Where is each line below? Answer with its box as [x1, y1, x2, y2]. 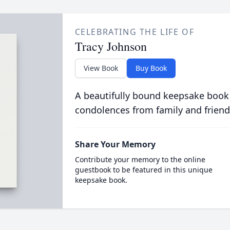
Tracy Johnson [74, 38, 147, 54]
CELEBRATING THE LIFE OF [74, 26, 195, 37]
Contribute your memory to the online [74, 155, 205, 164]
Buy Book [135, 63, 167, 73]
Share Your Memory [74, 139, 156, 150]
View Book [83, 63, 118, 73]
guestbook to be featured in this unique [74, 165, 213, 175]
